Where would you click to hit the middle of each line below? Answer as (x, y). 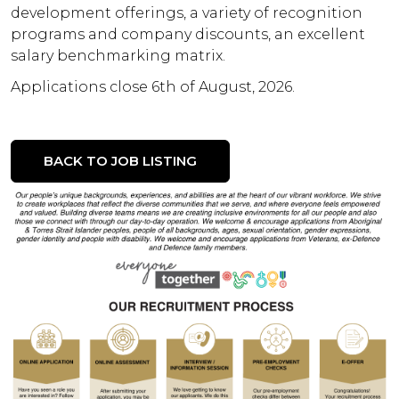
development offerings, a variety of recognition (187, 13)
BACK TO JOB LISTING (120, 160)
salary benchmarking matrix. (118, 56)
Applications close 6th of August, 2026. (153, 87)
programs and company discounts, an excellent (188, 35)
